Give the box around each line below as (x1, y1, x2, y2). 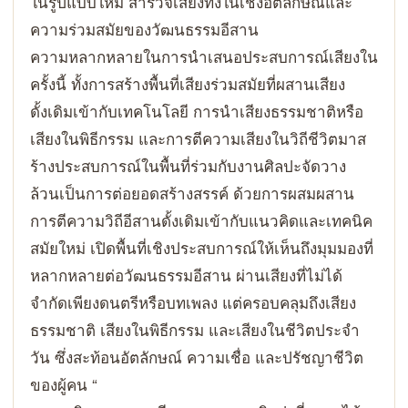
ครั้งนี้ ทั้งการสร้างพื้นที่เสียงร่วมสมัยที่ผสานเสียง (30, 71, 345, 95)
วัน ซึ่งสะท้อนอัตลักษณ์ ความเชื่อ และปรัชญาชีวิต (30, 344, 363, 368)
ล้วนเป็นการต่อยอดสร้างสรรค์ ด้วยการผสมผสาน (30, 180, 354, 204)
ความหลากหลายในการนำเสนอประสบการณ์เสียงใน (30, 44, 378, 67)
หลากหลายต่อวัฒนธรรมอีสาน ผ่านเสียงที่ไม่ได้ (30, 262, 342, 286)
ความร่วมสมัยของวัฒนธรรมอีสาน (30, 16, 259, 40)
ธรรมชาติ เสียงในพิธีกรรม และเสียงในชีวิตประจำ (30, 317, 360, 341)
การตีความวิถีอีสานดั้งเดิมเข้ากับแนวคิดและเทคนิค (30, 208, 372, 231)
